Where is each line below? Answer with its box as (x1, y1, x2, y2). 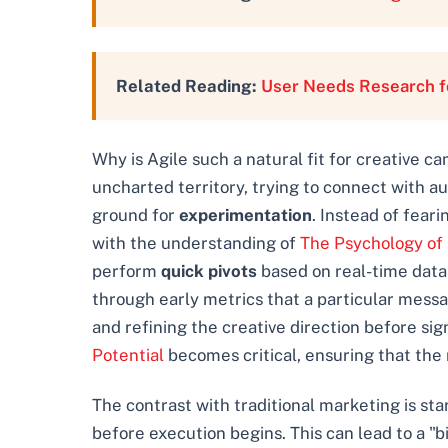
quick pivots (161, 260, 257, 281)
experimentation (179, 204, 312, 225)
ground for (92, 204, 179, 225)
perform (92, 260, 161, 281)
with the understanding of (92, 232, 300, 253)
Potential (92, 344, 164, 365)
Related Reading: (116, 75, 257, 96)
